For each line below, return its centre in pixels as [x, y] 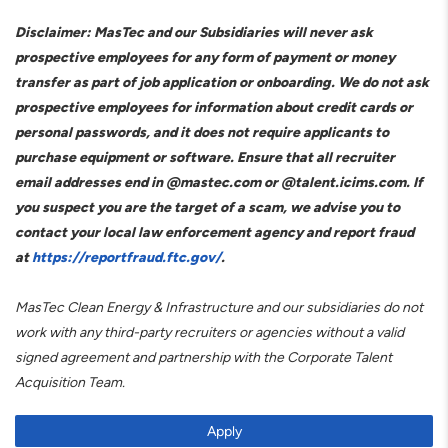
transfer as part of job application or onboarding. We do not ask [222, 82]
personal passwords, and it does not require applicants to [202, 132]
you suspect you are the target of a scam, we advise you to [207, 207]
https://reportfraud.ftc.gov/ [126, 257]
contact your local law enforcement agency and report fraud [214, 232]
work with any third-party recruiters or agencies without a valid [209, 332]
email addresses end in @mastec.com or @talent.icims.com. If [219, 182]
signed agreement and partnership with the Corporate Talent [203, 357]
